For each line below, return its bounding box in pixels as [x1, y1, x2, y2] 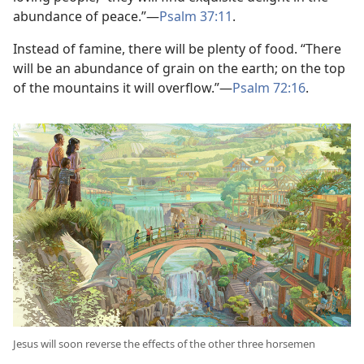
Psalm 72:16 [232, 79, 305, 97]
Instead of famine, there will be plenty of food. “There [13, 40, 341, 58]
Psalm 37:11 [159, 7, 232, 26]
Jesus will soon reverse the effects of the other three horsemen [13, 336, 315, 351]
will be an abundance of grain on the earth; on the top [13, 59, 345, 78]
